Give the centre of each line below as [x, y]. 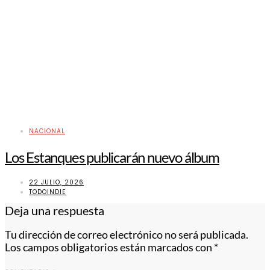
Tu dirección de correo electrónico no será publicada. [127, 234]
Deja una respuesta [55, 211]
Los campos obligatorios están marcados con [109, 247]
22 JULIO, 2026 [56, 183]
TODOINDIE [47, 192]
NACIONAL [47, 131]
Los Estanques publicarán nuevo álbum [112, 157]
